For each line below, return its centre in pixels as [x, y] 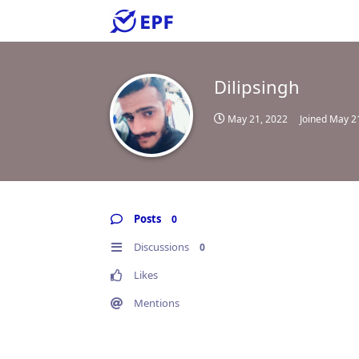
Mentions [157, 303]
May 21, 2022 [258, 119]
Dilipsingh [257, 87]
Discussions [161, 247]
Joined [315, 119]
